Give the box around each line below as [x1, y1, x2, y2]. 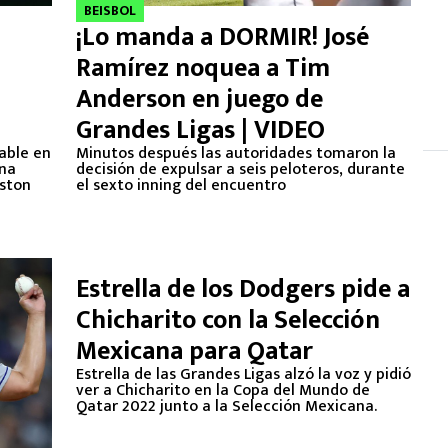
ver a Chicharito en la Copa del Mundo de [76, 377, 370, 404]
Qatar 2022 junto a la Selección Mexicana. [76, 393, 377, 420]
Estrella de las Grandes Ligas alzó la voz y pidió [76, 361, 411, 388]
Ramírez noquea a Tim [76, 47, 330, 90]
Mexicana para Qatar [76, 330, 313, 373]
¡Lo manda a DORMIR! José [76, 16, 369, 59]
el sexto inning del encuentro [76, 172, 286, 199]
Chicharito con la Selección [76, 299, 380, 342]
